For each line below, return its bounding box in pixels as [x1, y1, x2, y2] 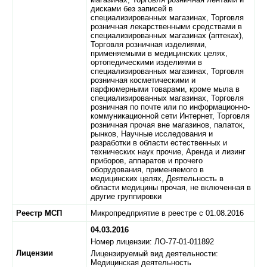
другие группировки [91, 192, 162, 201]
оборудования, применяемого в [91, 165, 204, 174]
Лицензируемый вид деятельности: [91, 249, 218, 258]
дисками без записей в [91, 4, 173, 13]
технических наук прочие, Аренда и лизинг [91, 147, 246, 156]
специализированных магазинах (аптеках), [91, 31, 244, 40]
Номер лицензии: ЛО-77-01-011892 [91, 237, 214, 246]
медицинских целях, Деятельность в [91, 174, 223, 183]
